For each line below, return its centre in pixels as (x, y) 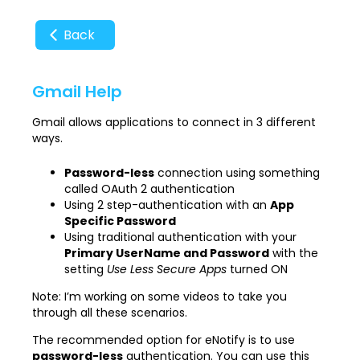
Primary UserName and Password (167, 254)
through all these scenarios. (110, 313)
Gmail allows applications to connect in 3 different (174, 122)
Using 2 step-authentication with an (167, 205)
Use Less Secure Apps (167, 270)
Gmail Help (77, 92)
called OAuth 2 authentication (149, 189)
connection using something (237, 173)
